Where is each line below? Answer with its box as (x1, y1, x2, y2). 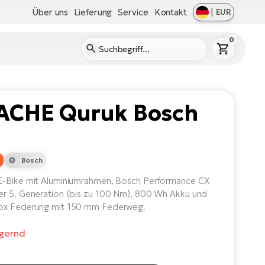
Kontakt (154, 6, 187, 18)
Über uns (32, 6, 69, 18)
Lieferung (74, 6, 112, 18)
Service (118, 6, 148, 18)
